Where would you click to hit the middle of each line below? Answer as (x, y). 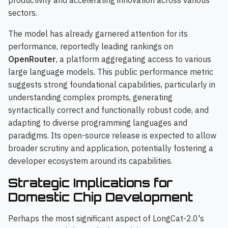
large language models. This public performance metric (111, 72)
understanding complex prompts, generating (90, 97)
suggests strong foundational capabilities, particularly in (112, 85)
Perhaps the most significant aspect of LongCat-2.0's (106, 219)
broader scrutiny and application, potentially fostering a (111, 148)
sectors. (23, 13)
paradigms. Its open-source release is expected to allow (112, 136)
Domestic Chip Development (101, 197)
